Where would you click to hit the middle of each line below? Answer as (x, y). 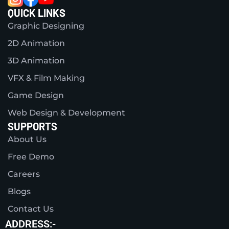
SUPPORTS (32, 127)
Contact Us (31, 209)
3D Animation (36, 61)
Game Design (36, 96)
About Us (27, 140)
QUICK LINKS (37, 13)
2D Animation (36, 43)
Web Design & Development (66, 113)
